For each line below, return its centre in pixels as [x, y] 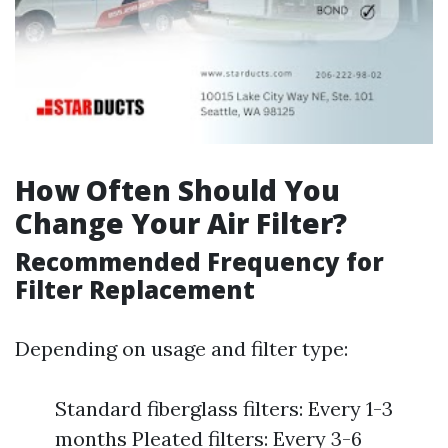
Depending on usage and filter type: [181, 348]
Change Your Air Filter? [181, 223]
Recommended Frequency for [199, 261]
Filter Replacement [135, 289]
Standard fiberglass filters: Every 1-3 [224, 408]
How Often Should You [177, 190]
